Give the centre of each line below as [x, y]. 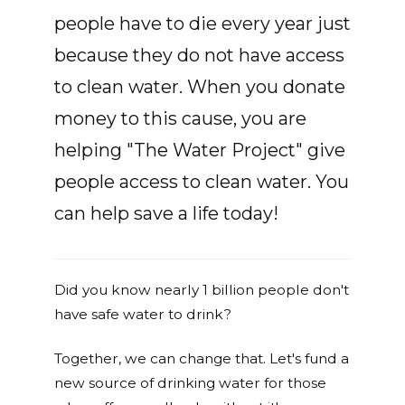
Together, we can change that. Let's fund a [202, 358]
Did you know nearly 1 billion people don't [202, 289]
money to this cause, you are [180, 118]
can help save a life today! [169, 213]
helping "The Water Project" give [200, 150]
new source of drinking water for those [190, 382]
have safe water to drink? [143, 314]
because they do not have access [199, 55]
